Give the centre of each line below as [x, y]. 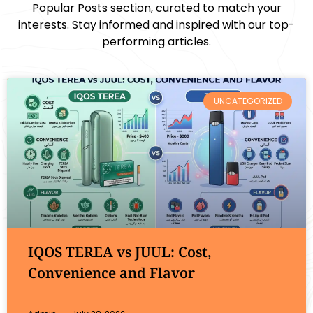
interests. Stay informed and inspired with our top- [156, 24]
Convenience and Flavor [111, 272]
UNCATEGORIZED [248, 101]
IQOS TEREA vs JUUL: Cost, [120, 252]
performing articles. [156, 41]
